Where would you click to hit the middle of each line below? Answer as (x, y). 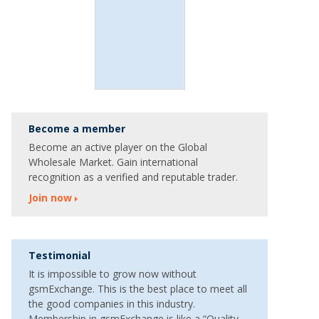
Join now (50, 198)
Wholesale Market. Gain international (113, 162)
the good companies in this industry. (112, 304)
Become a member (77, 129)
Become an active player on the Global (118, 147)
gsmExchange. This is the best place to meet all (138, 289)
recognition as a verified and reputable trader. (133, 177)
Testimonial (59, 255)
